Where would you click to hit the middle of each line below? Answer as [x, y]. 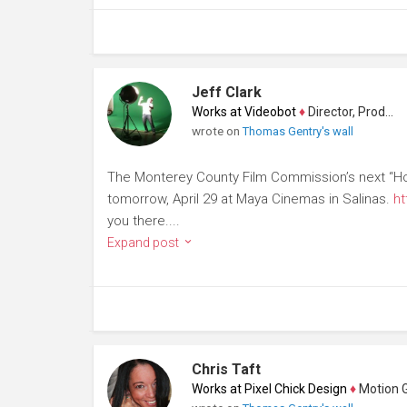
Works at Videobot [243, 111]
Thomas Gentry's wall [298, 131]
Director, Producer [345, 111]
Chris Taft [226, 369]
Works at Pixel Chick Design [269, 388]
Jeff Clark [226, 92]
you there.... [144, 220]
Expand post [144, 242]
